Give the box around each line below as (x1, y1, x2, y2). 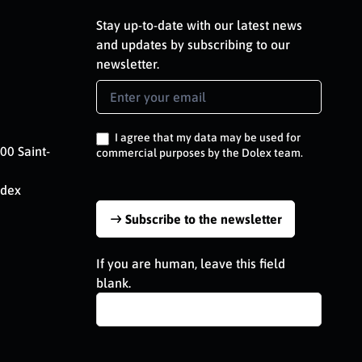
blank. (96, 275, 131, 290)
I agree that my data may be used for (112, 131, 301, 145)
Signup (95, 101, 134, 116)
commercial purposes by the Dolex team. (96, 145, 303, 159)
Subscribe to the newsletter (125, 211, 282, 226)
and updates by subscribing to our (96, 37, 290, 53)
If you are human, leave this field (96, 255, 285, 271)
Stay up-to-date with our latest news (96, 18, 302, 33)
